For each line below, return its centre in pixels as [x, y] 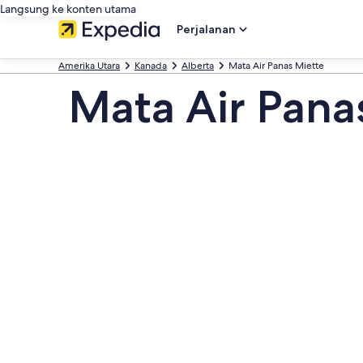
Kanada [151, 66]
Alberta [198, 66]
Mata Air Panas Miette [276, 66]
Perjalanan [206, 29]
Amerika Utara [89, 66]
